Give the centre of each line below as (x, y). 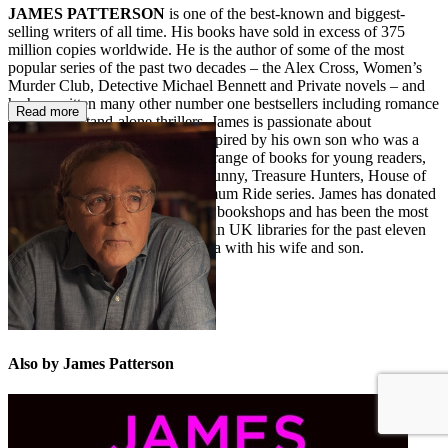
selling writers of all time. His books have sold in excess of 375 (206, 31)
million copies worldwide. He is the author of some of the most (206, 49)
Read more (47, 111)
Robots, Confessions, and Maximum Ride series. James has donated (222, 193)
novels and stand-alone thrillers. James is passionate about (189, 121)
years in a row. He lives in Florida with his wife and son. (186, 247)
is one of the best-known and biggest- (287, 13)
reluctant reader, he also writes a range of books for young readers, (217, 157)
